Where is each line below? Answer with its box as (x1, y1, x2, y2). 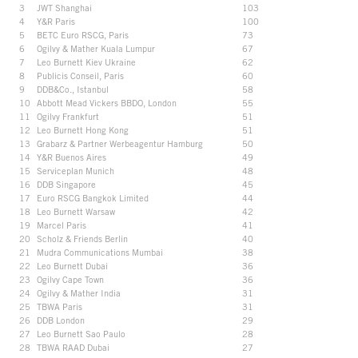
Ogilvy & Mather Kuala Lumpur (37, 42, 155, 54)
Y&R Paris (37, 15, 75, 26)
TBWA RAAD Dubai (37, 341, 109, 352)
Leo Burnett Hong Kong (37, 124, 129, 135)
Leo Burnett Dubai (37, 260, 108, 271)
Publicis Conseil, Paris (37, 70, 124, 81)
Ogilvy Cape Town (37, 273, 104, 284)
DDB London (37, 314, 85, 325)
